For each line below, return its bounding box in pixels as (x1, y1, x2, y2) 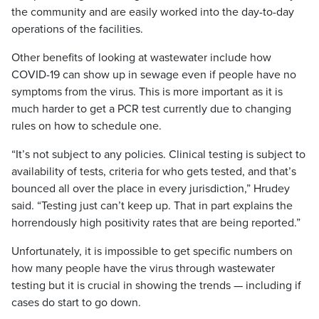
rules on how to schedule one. (11, 119, 162, 133)
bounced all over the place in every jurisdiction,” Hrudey (11, 182, 290, 196)
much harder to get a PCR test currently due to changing (11, 102, 291, 116)
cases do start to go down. (11, 296, 141, 310)
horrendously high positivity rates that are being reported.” (11, 216, 300, 230)
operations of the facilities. (11, 22, 143, 36)
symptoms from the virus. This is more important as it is (11, 85, 283, 99)
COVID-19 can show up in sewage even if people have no (11, 68, 296, 82)
